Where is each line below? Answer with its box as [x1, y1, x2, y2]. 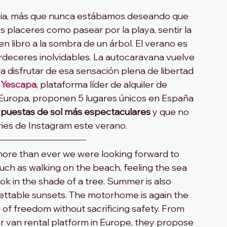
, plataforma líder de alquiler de [36, 79, 169, 91]
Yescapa [1, 79, 36, 91]
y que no [150, 106, 191, 118]
